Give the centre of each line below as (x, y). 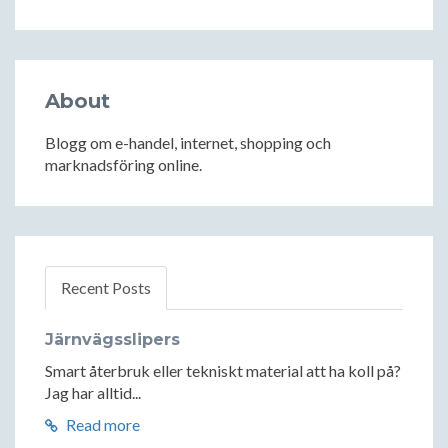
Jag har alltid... (93, 392)
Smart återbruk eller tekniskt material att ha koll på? (223, 370)
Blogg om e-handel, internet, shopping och (188, 142)
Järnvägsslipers (112, 339)
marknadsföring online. (123, 164)
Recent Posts (106, 287)
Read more (101, 424)
